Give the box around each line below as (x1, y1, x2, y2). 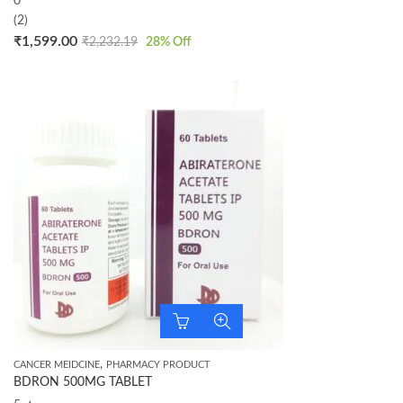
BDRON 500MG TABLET (13, 376, 152, 389)
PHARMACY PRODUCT (106, 360, 210, 370)
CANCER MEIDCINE (13, 360, 100, 370)
